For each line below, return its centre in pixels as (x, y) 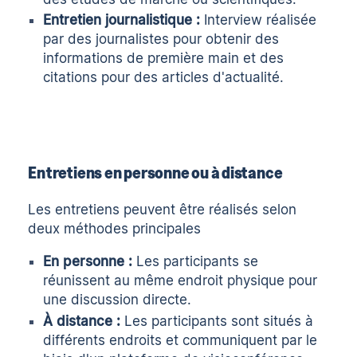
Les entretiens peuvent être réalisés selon (163, 209)
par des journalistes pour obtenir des (161, 39)
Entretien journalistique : (122, 20)
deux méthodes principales (115, 228)
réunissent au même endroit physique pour (180, 281)
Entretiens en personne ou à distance (155, 172)
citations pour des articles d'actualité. (164, 78)
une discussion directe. (118, 300)
